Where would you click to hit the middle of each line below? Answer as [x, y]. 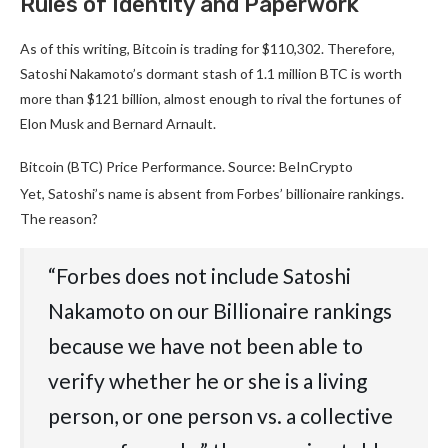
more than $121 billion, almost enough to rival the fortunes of [210, 99]
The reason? [59, 219]
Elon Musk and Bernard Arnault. [118, 124]
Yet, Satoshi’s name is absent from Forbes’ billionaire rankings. [212, 194]
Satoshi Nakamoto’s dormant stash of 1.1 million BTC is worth [211, 74]
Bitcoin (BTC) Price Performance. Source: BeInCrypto [186, 167]
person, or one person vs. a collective [220, 416]
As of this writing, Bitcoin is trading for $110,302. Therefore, [207, 49]
